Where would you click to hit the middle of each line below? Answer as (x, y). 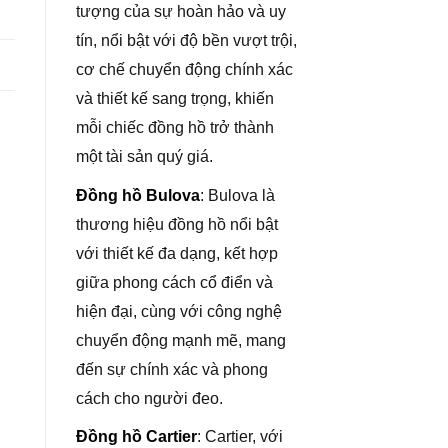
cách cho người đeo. (149, 398)
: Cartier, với (240, 437)
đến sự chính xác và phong (172, 369)
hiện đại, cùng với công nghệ (179, 311)
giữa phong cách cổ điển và (174, 282)
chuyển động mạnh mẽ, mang (181, 340)
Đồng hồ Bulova (138, 195)
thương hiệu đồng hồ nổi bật (177, 224)
